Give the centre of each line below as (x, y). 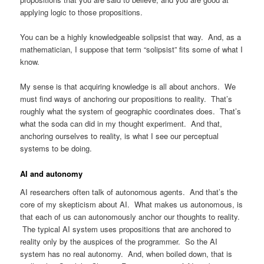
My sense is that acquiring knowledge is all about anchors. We (128, 87)
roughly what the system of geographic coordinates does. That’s (131, 111)
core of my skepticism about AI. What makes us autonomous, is (132, 204)
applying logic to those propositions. (82, 12)
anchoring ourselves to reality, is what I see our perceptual (120, 136)
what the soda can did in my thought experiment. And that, (121, 124)
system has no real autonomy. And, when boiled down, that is (126, 254)
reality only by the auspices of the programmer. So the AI (119, 242)
